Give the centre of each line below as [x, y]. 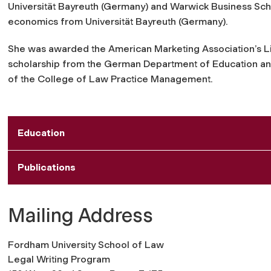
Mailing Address [80, 215]
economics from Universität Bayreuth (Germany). [118, 21]
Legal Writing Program [59, 259]
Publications [47, 167]
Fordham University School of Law [86, 244]
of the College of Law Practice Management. [110, 79]
